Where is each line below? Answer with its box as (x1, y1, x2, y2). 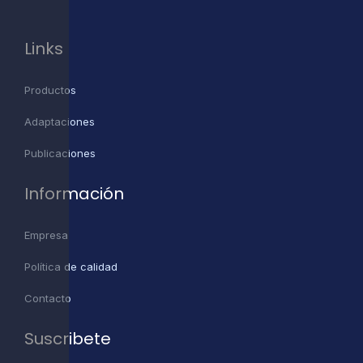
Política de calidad (24, 260, 117, 274)
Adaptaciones (24, 115, 95, 129)
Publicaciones (24, 147, 96, 160)
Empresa (24, 228, 68, 242)
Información (24, 182, 124, 206)
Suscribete (24, 327, 111, 351)
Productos (24, 83, 76, 97)
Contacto (24, 292, 71, 305)
